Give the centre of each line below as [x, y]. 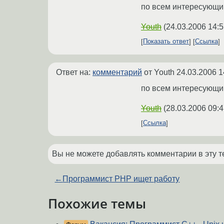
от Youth [159, 72]
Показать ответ [166, 41]
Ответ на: [74, 72]
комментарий [117, 72]
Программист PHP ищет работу [121, 178]
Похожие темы [97, 203]
